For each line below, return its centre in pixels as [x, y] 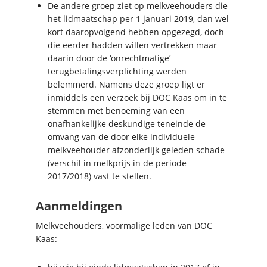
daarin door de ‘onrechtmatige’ [109, 58]
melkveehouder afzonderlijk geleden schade [136, 150]
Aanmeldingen [79, 206]
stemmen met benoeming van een [116, 110]
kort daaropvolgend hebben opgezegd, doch [136, 32]
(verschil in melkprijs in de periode [117, 163]
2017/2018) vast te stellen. [100, 176]
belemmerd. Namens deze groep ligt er [126, 84]
